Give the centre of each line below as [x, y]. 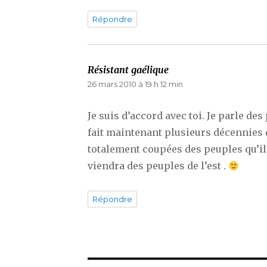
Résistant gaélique [128, 70]
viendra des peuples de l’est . [158, 166]
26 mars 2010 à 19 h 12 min [135, 84]
